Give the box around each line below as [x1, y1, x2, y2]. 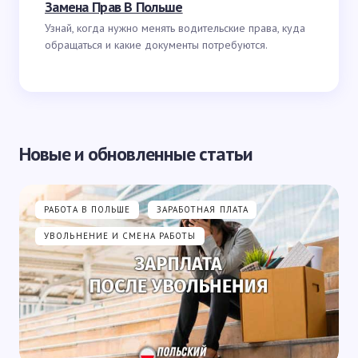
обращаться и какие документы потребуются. [45, 38, 268, 52]
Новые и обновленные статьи [19, 141, 253, 166]
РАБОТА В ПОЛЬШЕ [44, 204, 131, 215]
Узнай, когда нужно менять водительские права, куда [45, 21, 305, 35]
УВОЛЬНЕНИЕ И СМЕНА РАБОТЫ [44, 230, 197, 241]
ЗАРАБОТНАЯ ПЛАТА [156, 204, 249, 215]
